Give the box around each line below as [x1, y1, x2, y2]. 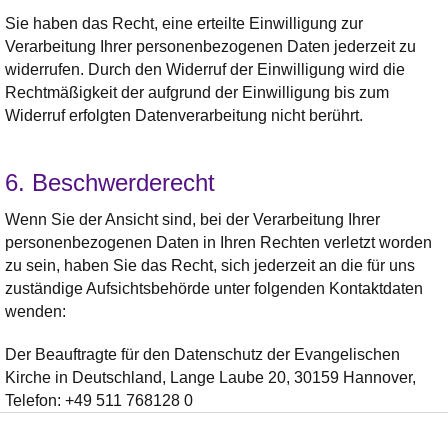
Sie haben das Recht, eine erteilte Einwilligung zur [5, 14, 363, 32]
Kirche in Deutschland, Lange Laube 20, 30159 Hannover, [5, 368, 416, 386]
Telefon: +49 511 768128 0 [5, 391, 193, 409]
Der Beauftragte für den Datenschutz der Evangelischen [5, 345, 400, 363]
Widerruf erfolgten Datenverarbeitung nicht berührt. [5, 106, 363, 124]
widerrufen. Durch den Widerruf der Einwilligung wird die [5, 60, 405, 78]
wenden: [5, 302, 66, 320]
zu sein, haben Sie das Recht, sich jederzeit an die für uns [5, 256, 415, 274]
